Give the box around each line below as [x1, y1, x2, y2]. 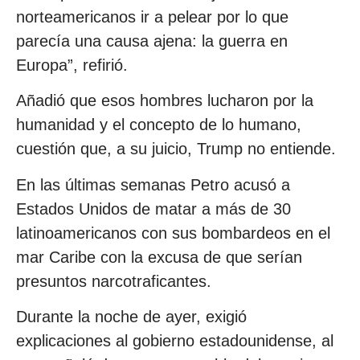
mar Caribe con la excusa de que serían [16, 247, 302, 266]
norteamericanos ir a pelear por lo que [16, 7, 288, 26]
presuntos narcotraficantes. [16, 272, 211, 290]
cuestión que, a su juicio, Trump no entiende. [16, 140, 336, 158]
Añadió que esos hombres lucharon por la [16, 92, 313, 110]
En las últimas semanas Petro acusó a [16, 175, 290, 194]
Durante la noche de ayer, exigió [16, 308, 247, 326]
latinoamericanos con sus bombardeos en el [16, 223, 330, 242]
